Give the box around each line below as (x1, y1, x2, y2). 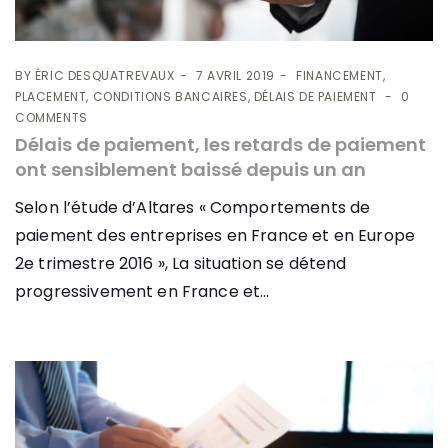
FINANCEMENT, (296, 67, 386, 85)
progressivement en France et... (15, 280, 270, 304)
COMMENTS (15, 109, 88, 127)
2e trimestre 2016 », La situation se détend (15, 252, 347, 276)
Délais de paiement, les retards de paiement (15, 132, 426, 158)
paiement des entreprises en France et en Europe (15, 224, 416, 248)
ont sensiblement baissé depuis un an (15, 157, 366, 183)
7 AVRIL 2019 (195, 67, 276, 85)
